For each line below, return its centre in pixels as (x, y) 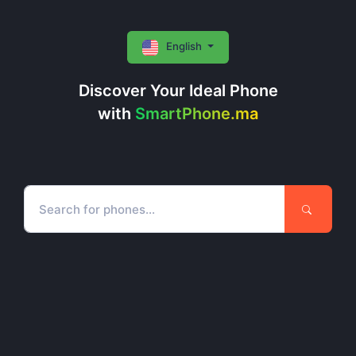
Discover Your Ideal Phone (178, 91)
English (184, 46)
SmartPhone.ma (197, 114)
